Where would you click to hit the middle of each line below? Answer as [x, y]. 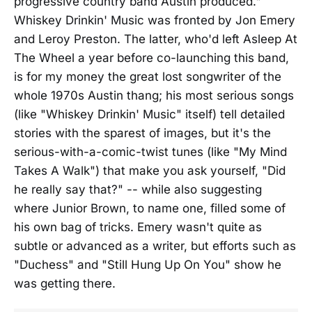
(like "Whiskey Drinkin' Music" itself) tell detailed [149, 114]
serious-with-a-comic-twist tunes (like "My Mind [150, 152]
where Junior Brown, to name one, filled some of [150, 208]
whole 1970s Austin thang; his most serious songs [154, 95]
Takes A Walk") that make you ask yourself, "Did [150, 171]
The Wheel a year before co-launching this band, [151, 58]
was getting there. [65, 283]
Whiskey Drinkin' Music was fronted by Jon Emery [155, 20]
